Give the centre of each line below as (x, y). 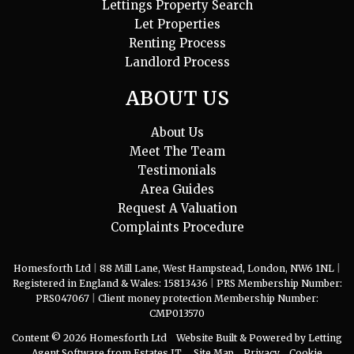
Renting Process (177, 43)
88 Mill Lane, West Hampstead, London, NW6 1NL (218, 268)
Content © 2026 (51, 337)
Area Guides (177, 189)
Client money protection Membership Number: (208, 298)
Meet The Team (177, 151)
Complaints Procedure (177, 227)
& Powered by (273, 337)
